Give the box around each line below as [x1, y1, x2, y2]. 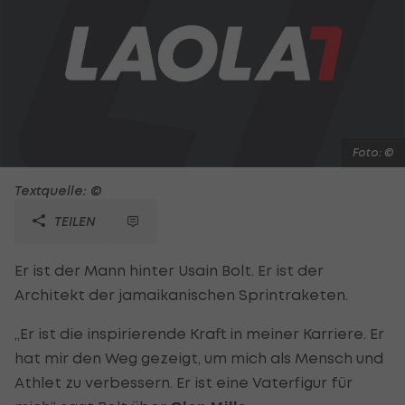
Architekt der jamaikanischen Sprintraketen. [14, 285, 348, 304]
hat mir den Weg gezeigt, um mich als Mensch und [14, 348, 383, 367]
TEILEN [51, 212, 96, 229]
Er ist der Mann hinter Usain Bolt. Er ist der [14, 260, 324, 279]
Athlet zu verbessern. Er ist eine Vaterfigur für [14, 372, 353, 391]
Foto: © [353, 145, 394, 159]
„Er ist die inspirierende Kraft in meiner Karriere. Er [14, 324, 384, 343]
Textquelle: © [14, 182, 102, 198]
